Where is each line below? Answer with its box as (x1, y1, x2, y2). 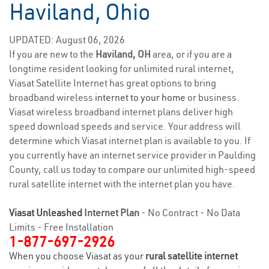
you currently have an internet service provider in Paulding (9, 149, 256, 161)
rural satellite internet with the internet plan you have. (9, 178, 235, 190)
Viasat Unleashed (9, 207, 82, 219)
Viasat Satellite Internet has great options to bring (9, 77, 216, 89)
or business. (186, 91, 240, 103)
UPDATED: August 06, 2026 (9, 34, 125, 46)
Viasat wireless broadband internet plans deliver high (9, 106, 233, 118)
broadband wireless (9, 91, 95, 103)
